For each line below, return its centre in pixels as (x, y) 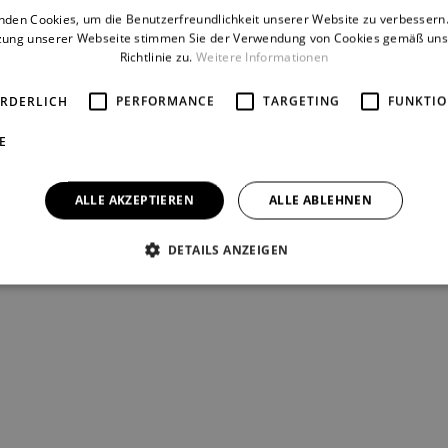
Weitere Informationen (262, 56)
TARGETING (301, 100)
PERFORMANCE (165, 100)
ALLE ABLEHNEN (321, 199)
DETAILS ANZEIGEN (228, 249)
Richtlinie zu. (156, 56)
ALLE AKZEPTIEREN (134, 199)
